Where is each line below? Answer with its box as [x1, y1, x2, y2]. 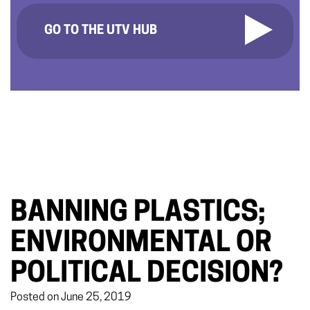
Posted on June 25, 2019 [10, 291, 131, 303]
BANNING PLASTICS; [10, 199, 266, 228]
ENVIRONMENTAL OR [10, 230, 272, 258]
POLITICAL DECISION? [10, 260, 283, 289]
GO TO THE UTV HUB [44, 24, 157, 37]
